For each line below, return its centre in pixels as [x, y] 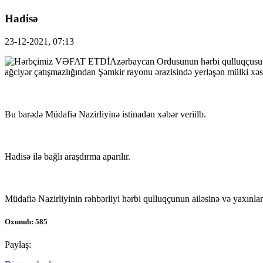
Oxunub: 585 [26, 221]
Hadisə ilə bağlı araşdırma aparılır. [68, 156]
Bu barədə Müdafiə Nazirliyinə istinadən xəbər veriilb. [105, 114]
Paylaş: [18, 244]
